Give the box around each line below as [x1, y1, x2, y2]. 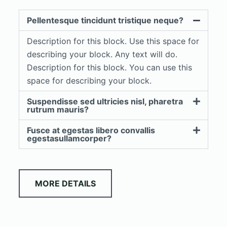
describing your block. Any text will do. [26, 49, 177, 60]
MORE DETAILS [34, 178, 96, 189]
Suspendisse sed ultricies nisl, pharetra [26, 96, 183, 107]
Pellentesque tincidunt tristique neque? [26, 15, 183, 26]
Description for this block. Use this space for [26, 36, 199, 47]
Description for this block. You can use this [26, 62, 192, 73]
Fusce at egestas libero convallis [26, 125, 155, 136]
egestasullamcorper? [26, 133, 111, 144]
